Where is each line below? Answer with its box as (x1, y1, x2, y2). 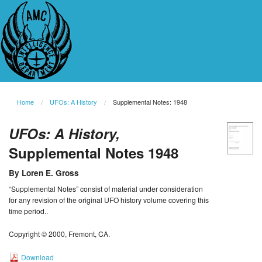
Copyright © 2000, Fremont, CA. (9, 229, 110, 239)
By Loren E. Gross (9, 167, 79, 179)
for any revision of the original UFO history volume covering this (9, 195, 209, 205)
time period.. (9, 206, 48, 216)
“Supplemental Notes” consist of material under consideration (9, 184, 203, 194)
